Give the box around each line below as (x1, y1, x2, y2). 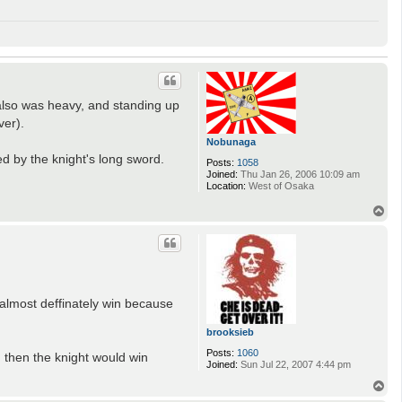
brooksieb (206, 327, 254, 338)
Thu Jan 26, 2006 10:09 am (238, 169, 360, 180)
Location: (206, 180, 246, 192)
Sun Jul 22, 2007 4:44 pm (238, 359, 351, 371)
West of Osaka (246, 180, 314, 192)
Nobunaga (206, 136, 256, 148)
